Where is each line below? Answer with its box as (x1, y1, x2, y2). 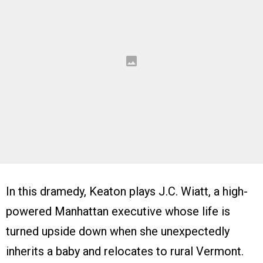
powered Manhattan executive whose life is (6, 204, 230, 219)
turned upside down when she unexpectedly (6, 224, 230, 239)
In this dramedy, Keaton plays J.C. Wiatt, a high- (6, 184, 248, 199)
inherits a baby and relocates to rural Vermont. (6, 244, 244, 259)
